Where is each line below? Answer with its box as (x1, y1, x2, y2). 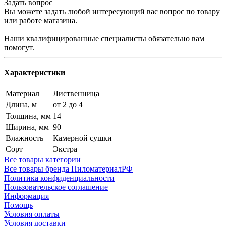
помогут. (4, 43, 34, 52)
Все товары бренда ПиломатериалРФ (4, 164, 133, 174)
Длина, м (6, 100, 37, 109)
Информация (4, 192, 49, 201)
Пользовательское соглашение (4, 183, 108, 192)
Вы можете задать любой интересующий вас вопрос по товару (4, 7, 220, 16)
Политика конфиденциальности (4, 174, 115, 183)
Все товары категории (4, 155, 81, 164)
